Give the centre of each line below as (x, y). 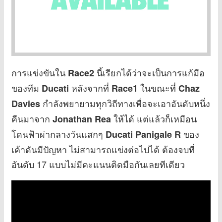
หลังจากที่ (90, 87)
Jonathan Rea (81, 119)
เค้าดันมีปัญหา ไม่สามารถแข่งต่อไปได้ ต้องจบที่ (103, 149)
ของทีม (27, 87)
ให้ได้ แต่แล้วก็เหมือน (154, 118)
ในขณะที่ (158, 87)
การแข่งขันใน (40, 72)
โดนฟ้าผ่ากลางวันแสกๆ (58, 134)
